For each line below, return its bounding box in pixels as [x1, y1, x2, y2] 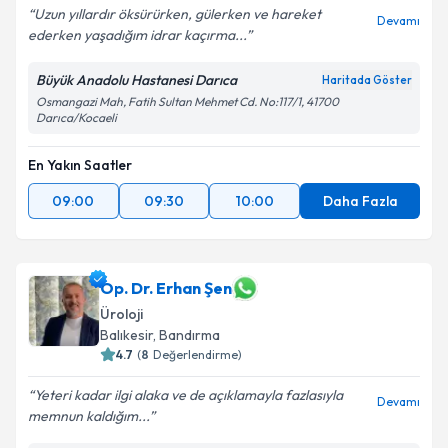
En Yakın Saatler [28, 156, 132, 174]
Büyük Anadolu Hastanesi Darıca [36, 71, 237, 89]
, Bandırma [153, 326, 220, 344]
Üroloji [100, 305, 143, 323]
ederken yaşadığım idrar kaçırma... [28, 26, 246, 44]
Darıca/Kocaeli [36, 110, 117, 125]
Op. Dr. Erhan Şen [100, 278, 232, 298]
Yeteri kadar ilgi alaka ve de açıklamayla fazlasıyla [34, 386, 343, 404]
